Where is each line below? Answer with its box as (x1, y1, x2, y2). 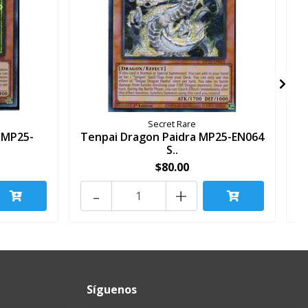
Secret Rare (148, 118, 197, 131)
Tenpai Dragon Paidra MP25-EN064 (80, 129, 264, 145)
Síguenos (87, 282, 137, 298)
